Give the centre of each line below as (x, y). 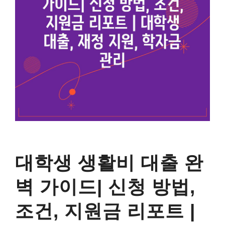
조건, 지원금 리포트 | (105, 211)
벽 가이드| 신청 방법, (105, 187)
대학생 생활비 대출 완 (109, 163)
